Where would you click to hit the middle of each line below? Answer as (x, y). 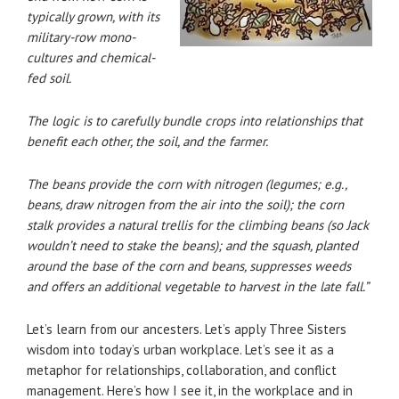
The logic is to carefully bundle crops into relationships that (195, 121)
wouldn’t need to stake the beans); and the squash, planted (192, 245)
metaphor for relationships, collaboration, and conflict (182, 370)
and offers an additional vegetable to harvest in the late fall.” (198, 286)
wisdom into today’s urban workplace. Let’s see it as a (180, 350)
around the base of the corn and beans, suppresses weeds (189, 266)
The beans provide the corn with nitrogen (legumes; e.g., (187, 184)
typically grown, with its (93, 16)
